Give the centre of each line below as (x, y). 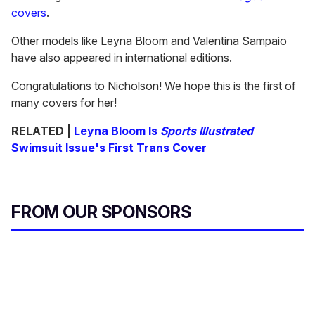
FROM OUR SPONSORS (101, 212)
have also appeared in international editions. (122, 58)
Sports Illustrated (207, 131)
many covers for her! (64, 103)
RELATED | (43, 131)
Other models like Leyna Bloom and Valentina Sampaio (149, 41)
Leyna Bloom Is (117, 131)
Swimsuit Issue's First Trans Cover (109, 148)
